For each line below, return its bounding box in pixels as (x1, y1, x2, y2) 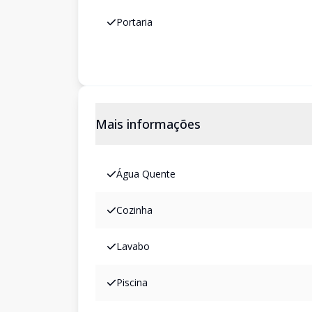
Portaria (116, 15, 153, 29)
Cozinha (116, 203, 153, 217)
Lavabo (116, 240, 150, 253)
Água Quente (116, 167, 175, 180)
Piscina (116, 276, 148, 289)
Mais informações (95, 116, 201, 132)
